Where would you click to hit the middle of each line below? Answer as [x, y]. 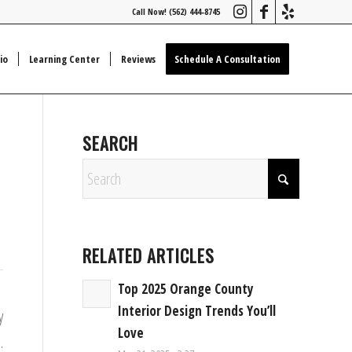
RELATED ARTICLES [149, 255]
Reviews [138, 59]
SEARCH [111, 143]
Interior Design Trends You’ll [197, 311]
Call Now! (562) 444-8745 [176, 11]
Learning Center [64, 59]
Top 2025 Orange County [186, 289]
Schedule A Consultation [227, 59]
